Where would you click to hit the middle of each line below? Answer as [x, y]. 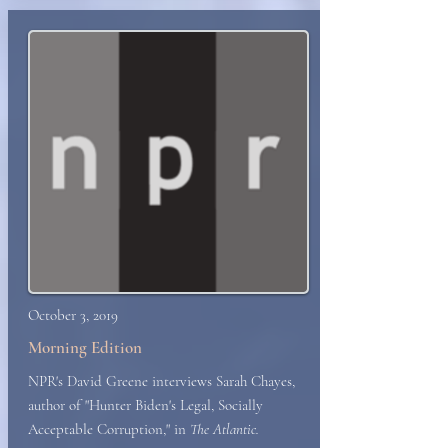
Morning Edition [85, 347]
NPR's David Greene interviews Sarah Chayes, [161, 381]
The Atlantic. [224, 429]
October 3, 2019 [73, 315]
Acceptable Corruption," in [109, 429]
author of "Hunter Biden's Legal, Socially [145, 405]
